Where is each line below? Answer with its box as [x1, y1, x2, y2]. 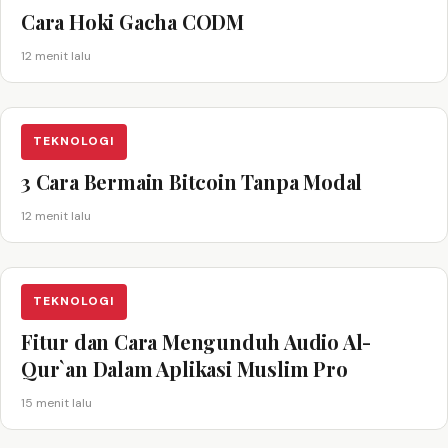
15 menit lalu [21, 394, 92, 411]
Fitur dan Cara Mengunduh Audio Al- [21, 327, 372, 355]
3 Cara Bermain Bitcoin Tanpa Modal [21, 167, 363, 195]
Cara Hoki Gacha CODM [21, 7, 244, 35]
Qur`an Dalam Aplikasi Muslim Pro [21, 354, 348, 382]
